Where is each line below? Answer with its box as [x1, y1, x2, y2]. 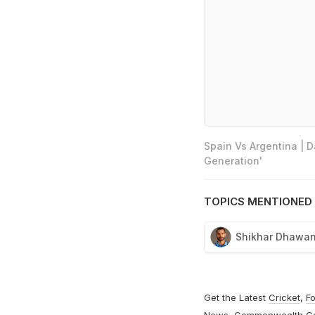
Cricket [268, 292, 300, 304]
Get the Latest [203, 292, 269, 304]
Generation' [203, 155, 262, 167]
